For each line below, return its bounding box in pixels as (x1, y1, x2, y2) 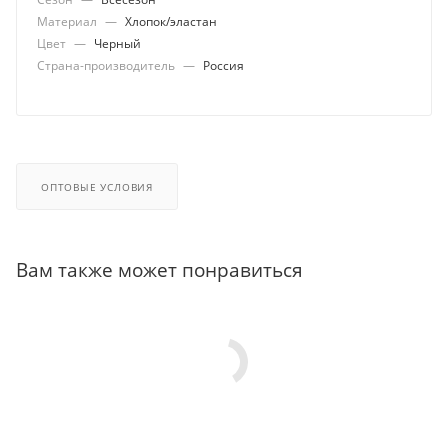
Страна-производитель (37, 57, 178, 74)
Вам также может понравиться (16, 256, 303, 282)
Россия (203, 57, 244, 74)
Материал (37, 13, 100, 30)
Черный (94, 35, 141, 52)
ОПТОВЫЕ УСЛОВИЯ (41, 179, 153, 194)
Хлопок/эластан (125, 13, 217, 30)
